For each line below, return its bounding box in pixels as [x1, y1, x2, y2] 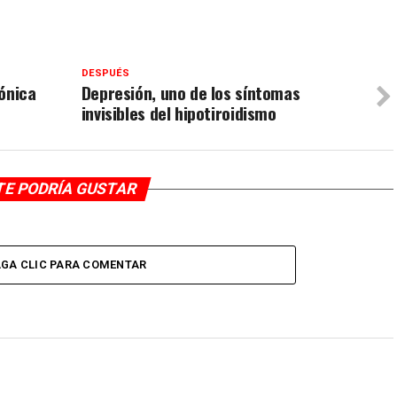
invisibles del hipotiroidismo [81, 100, 276, 127]
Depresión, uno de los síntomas [81, 80, 300, 106]
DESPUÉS [81, 67, 129, 80]
